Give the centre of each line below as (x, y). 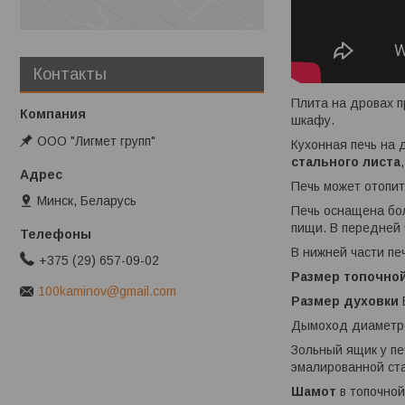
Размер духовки (345, 301)
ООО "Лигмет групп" (96, 141)
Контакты (70, 75)
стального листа (346, 162)
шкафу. (313, 121)
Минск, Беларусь (87, 200)
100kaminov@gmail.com (107, 292)
